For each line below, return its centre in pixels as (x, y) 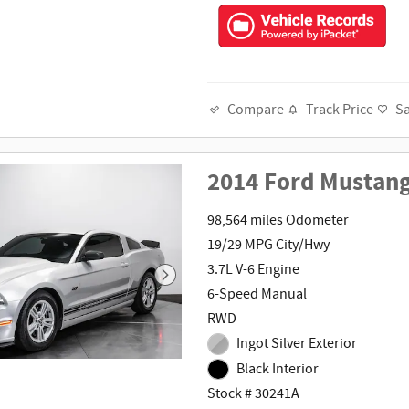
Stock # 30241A (254, 394)
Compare (256, 110)
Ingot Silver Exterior (296, 343)
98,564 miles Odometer (278, 220)
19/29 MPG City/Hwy (269, 245)
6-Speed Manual (257, 294)
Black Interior (277, 369)
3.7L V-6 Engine (254, 269)
